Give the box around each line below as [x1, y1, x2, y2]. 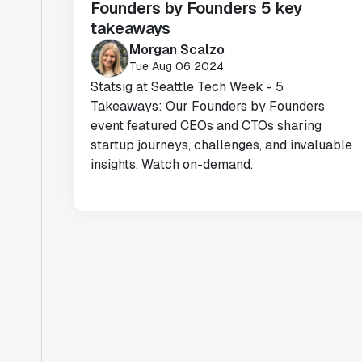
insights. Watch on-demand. [90, 156, 253, 173]
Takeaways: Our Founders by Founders [90, 98, 325, 115]
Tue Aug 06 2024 [129, 58, 224, 74]
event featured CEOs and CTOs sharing [90, 117, 322, 134]
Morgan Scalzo [129, 40, 225, 58]
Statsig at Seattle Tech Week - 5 [90, 78, 284, 95]
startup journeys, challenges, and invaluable [90, 137, 352, 154]
